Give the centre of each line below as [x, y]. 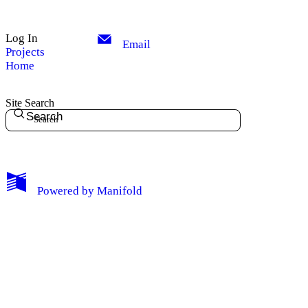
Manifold [120, 190]
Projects [25, 52]
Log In [22, 38]
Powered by [66, 190]
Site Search [30, 103]
